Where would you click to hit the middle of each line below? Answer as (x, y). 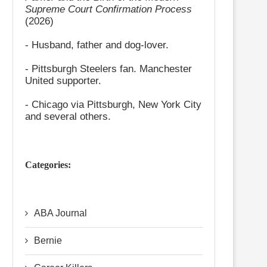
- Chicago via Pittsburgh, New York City (113, 105)
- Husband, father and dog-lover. (97, 45)
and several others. (68, 117)
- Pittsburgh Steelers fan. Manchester (108, 69)
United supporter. (63, 81)
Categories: (48, 165)
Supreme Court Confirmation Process (108, 9)
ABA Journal (60, 213)
